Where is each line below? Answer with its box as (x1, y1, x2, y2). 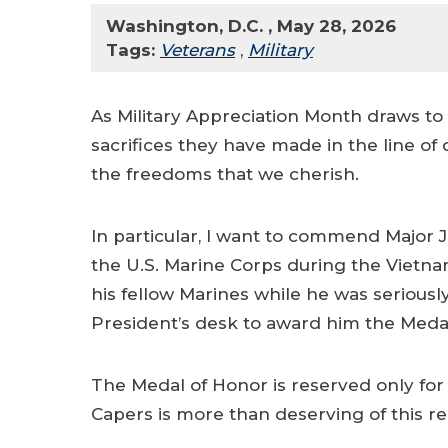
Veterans (160, 40, 235, 60)
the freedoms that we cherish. (91, 164, 364, 184)
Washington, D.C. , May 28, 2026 (106, 16, 396, 36)
